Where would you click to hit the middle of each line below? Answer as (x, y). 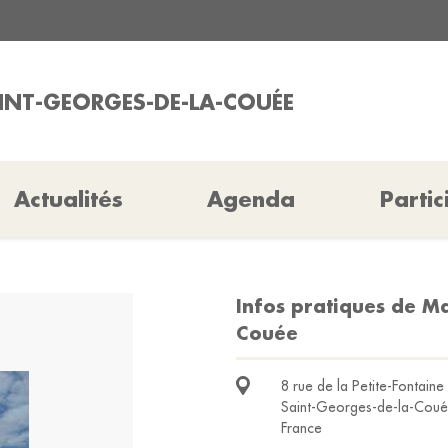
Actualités (69, 199)
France (301, 428)
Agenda (251, 199)
